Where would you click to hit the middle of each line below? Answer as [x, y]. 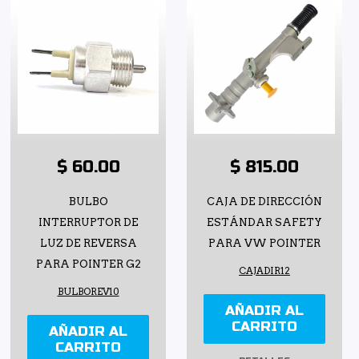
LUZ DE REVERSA [88, 244]
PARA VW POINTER [264, 244]
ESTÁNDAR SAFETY [264, 223]
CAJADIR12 [264, 271]
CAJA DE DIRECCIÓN [264, 202]
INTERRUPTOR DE [88, 223]
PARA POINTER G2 [88, 264]
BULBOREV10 [88, 292]
